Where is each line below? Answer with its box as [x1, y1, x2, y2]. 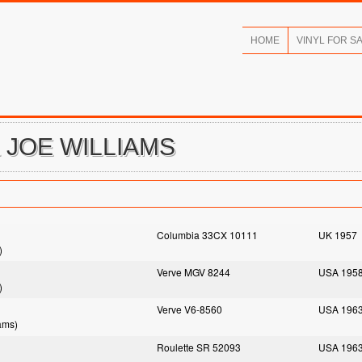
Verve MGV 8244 [157, 265, 230, 279]
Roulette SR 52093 [157, 340, 241, 354]
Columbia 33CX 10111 [157, 228, 258, 242]
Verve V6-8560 [157, 302, 222, 316]
